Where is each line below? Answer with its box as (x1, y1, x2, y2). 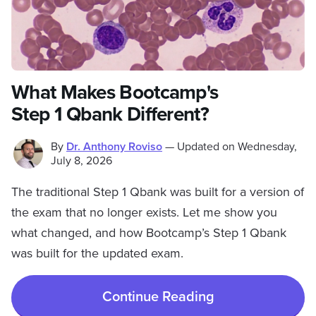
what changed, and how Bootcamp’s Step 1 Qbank (11, 225, 286, 241)
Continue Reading (102, 288, 214, 305)
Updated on (177, 140, 235, 154)
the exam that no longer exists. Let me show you (11, 205, 277, 220)
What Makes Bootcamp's (11, 80, 219, 104)
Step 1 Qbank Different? (11, 102, 209, 126)
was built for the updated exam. (11, 245, 183, 261)
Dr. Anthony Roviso (66, 140, 162, 154)
